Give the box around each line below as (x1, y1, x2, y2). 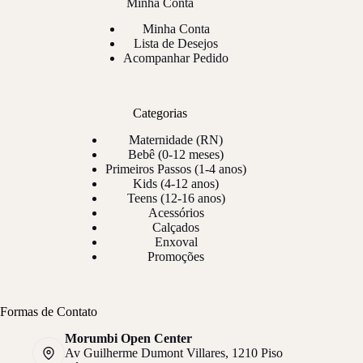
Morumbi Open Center (65, 331, 192, 345)
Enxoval (154, 235, 198, 250)
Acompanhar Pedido (123, 51, 229, 66)
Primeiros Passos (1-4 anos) (105, 162, 247, 177)
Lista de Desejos (134, 36, 219, 51)
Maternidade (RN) (129, 133, 224, 147)
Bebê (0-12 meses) (128, 147, 224, 162)
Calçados (152, 220, 200, 235)
